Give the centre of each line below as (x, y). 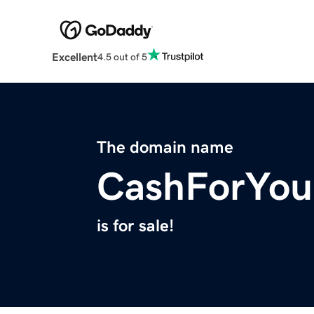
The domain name (165, 148)
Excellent (74, 57)
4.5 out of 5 (122, 56)
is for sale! (135, 226)
